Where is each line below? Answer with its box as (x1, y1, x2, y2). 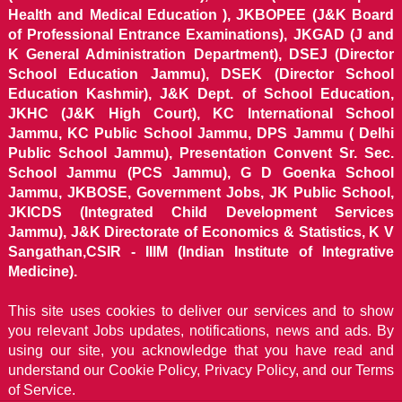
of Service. (7, 381, 75, 398)
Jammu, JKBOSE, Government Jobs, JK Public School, (7, 184, 395, 200)
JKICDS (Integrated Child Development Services (7, 204, 395, 220)
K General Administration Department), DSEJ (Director (7, 46, 395, 62)
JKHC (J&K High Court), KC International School (7, 105, 395, 121)
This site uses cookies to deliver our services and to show (7, 302, 395, 319)
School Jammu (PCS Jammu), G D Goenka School (7, 164, 395, 180)
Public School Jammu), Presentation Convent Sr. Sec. (7, 144, 395, 161)
